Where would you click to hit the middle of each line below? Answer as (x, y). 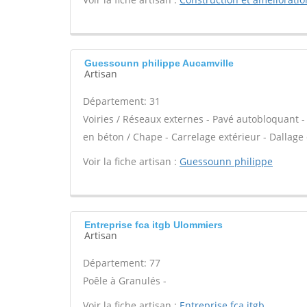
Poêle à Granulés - (125, 281)
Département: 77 (122, 263)
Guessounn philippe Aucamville (159, 63)
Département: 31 (122, 101)
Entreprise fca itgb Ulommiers (153, 225)
